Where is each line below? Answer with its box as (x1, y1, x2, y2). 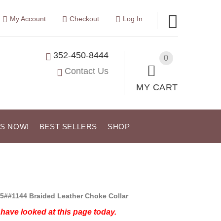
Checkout (69, 15, 99, 23)
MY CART (136, 82, 178, 92)
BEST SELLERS (39, 122, 97, 131)
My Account (9, 15, 46, 23)
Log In (122, 15, 143, 23)
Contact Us (65, 66, 109, 76)
